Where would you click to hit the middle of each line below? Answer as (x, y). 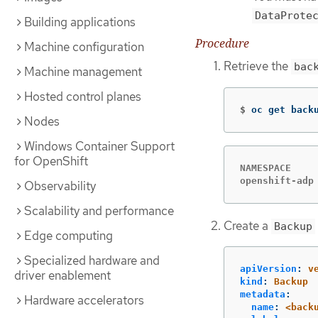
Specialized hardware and (92, 261)
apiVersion (268, 269)
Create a (247, 225)
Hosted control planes (83, 97)
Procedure (222, 44)
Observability (60, 186)
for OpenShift (51, 161)
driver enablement (62, 275)
